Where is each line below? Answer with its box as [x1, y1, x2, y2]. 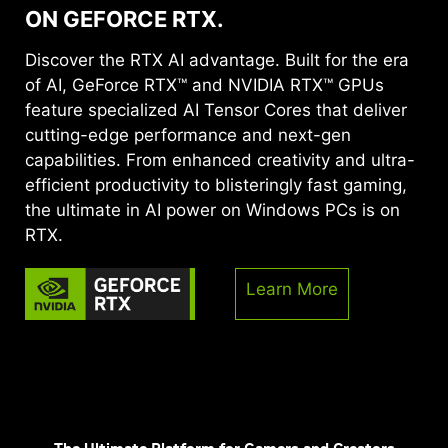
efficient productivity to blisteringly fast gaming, [25, 174, 407, 195]
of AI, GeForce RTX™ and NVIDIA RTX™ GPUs [25, 74, 384, 95]
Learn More [245, 278, 338, 299]
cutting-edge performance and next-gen [25, 124, 351, 145]
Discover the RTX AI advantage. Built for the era [25, 49, 409, 70]
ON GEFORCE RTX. [25, 5, 224, 32]
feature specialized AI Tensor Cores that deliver [25, 99, 407, 120]
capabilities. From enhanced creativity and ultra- [25, 149, 415, 170]
